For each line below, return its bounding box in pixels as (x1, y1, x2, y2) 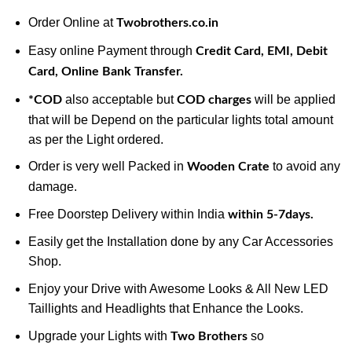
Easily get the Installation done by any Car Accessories (27, 235, 333, 249)
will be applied (251, 92, 335, 106)
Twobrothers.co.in (115, 16, 218, 30)
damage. (27, 180, 77, 194)
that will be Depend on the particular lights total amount (27, 112, 333, 126)
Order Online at (27, 16, 116, 30)
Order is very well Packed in (27, 159, 187, 174)
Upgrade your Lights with (27, 328, 170, 343)
